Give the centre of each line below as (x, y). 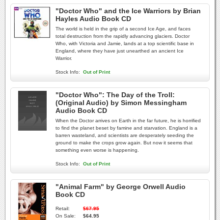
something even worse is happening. (97, 150)
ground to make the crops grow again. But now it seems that (124, 143)
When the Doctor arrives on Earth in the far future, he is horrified (128, 121)
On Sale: (66, 216)
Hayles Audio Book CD (93, 19)
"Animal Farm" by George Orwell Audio (121, 187)
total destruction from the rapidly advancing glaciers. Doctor (123, 36)
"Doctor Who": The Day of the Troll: (115, 95)
